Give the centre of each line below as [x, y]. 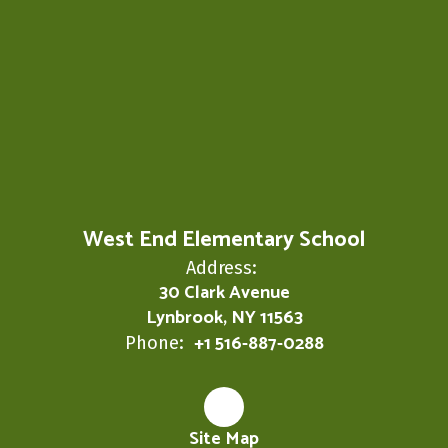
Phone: [154, 342]
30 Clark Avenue [224, 292]
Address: [221, 267]
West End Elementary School [224, 239]
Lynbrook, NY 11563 [224, 317]
